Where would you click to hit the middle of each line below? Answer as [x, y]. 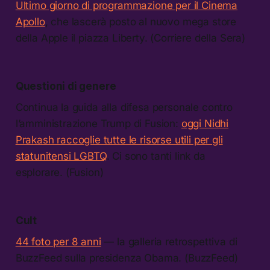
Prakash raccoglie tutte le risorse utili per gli [119, 140]
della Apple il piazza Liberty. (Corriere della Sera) [130, 38]
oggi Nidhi [205, 124]
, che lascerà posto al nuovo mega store [141, 22]
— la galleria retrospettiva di [169, 242]
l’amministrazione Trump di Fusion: [98, 124]
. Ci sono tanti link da [156, 156]
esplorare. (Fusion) [59, 173]
